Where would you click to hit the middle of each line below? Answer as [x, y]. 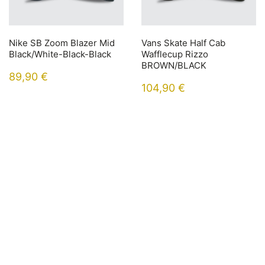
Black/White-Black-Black [60, 54]
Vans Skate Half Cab [183, 43]
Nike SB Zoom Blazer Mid [62, 43]
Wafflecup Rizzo [175, 54]
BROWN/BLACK [174, 66]
